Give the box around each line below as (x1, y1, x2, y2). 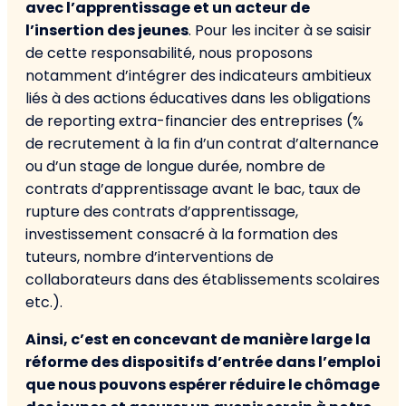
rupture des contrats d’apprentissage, (25, 200, 298, 222)
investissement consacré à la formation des (25, 223, 338, 245)
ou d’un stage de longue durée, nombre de (25, 155, 325, 177)
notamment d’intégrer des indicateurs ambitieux (25, 64, 372, 86)
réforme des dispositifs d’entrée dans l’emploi (25, 351, 381, 372)
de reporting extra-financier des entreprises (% (25, 110, 363, 131)
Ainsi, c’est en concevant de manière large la (25, 328, 371, 350)
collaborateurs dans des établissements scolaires (25, 268, 380, 290)
